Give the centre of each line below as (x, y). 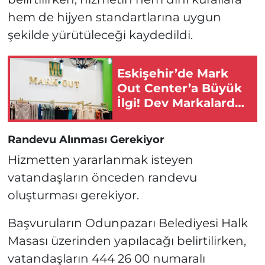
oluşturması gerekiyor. (73, 195)
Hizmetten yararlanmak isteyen (100, 160)
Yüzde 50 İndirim (170, 118)
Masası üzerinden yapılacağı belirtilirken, (127, 241)
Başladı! (141, 133)
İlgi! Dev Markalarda (180, 103)
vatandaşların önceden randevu (102, 178)
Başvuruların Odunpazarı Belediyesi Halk (127, 223)
